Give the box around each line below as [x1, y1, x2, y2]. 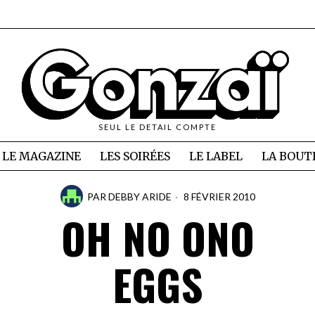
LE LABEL [188, 149, 243, 164]
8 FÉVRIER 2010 [181, 190, 255, 202]
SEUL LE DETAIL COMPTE [98, 122, 217, 132]
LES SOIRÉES [99, 149, 170, 164]
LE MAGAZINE [1, 149, 81, 164]
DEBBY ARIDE [108, 190, 172, 202]
